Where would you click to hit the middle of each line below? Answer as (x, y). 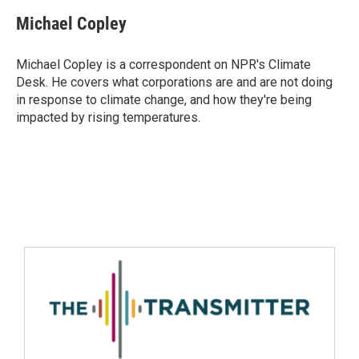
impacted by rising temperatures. (108, 117)
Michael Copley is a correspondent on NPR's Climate (163, 65)
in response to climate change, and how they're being (164, 100)
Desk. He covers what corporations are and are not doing (174, 82)
